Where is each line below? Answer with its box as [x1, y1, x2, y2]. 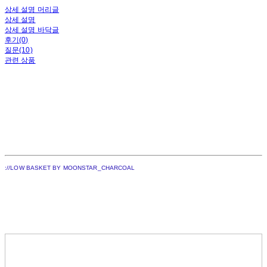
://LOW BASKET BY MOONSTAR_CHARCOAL [5, 164, 135, 172]
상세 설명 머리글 [5, 5, 60, 14]
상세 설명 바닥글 [5, 26, 60, 35]
